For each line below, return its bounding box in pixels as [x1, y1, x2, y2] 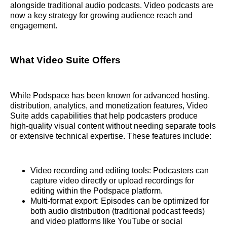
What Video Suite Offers [10, 54, 121, 65]
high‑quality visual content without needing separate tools [10, 122, 216, 131]
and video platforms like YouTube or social [30, 217, 182, 226]
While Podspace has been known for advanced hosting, [10, 91, 210, 100]
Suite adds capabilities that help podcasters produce [10, 111, 198, 121]
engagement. [10, 21, 57, 30]
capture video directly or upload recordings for [30, 176, 194, 185]
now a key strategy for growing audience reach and [10, 11, 193, 20]
